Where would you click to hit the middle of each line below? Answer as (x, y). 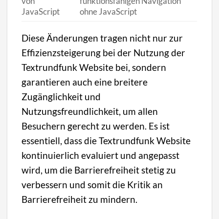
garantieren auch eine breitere (85, 82)
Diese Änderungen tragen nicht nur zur (102, 38)
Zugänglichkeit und (61, 97)
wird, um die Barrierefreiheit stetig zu (99, 170)
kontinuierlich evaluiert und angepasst (101, 155)
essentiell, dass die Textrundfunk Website (106, 141)
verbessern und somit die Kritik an (92, 185)
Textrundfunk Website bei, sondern (94, 67)
